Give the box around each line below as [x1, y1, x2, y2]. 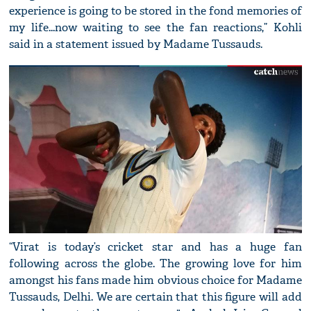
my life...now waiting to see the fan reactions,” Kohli [9, 20, 302, 35]
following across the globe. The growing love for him [9, 255, 302, 271]
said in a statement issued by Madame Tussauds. [9, 37, 263, 52]
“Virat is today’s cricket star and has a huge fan [9, 239, 302, 254]
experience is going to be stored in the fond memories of [9, 3, 302, 19]
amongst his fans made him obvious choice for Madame [9, 272, 302, 287]
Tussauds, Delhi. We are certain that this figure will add [9, 289, 302, 304]
